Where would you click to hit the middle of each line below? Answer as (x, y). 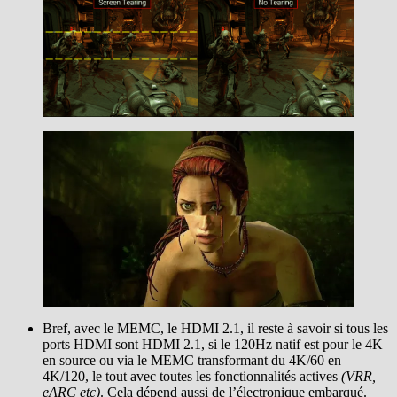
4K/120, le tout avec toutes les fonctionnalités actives (190, 376)
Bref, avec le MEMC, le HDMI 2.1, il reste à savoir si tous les (215, 328)
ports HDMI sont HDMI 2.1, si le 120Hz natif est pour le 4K (213, 344)
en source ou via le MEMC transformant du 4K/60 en (192, 360)
